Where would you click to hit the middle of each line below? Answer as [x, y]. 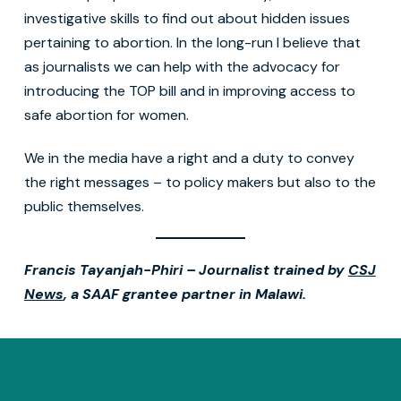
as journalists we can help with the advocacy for [182, 67]
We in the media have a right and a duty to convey [189, 158]
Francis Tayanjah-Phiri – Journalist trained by [186, 270]
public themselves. [85, 207]
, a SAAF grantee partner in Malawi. [184, 294]
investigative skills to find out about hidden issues [187, 19]
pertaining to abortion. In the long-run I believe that [192, 43]
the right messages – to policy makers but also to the [200, 183]
